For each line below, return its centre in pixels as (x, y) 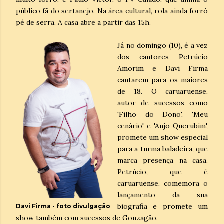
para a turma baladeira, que (163, 149)
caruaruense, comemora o (163, 183)
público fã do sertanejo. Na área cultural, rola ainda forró (112, 11)
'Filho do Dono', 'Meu (163, 114)
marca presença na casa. (163, 160)
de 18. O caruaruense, (163, 91)
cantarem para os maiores (163, 80)
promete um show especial (163, 137)
